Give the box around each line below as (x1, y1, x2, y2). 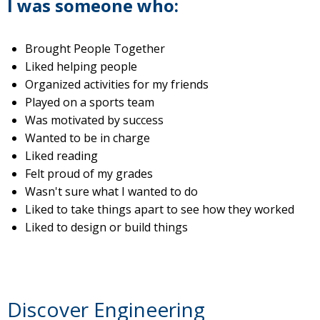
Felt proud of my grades (25, 166, 153, 182)
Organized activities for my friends (25, 76, 209, 93)
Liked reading (25, 148, 98, 164)
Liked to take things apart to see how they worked (25, 201, 294, 218)
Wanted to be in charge (25, 130, 150, 146)
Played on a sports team (25, 94, 154, 111)
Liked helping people (25, 59, 137, 75)
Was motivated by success (25, 112, 164, 129)
